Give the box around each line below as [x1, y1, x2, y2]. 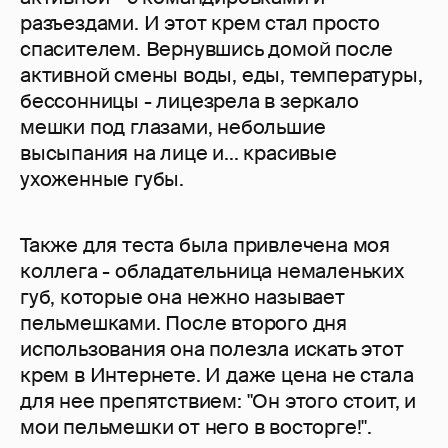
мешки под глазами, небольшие [20, 114, 326, 141]
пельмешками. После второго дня [20, 310, 347, 337]
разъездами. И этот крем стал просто [20, 10, 380, 37]
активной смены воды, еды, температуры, [20, 62, 423, 89]
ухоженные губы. [20, 166, 185, 193]
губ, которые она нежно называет [20, 284, 345, 311]
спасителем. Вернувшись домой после [20, 36, 394, 63]
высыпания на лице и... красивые [20, 140, 337, 167]
